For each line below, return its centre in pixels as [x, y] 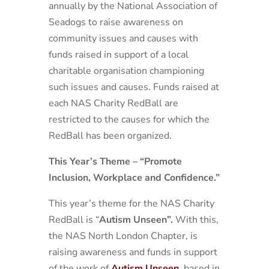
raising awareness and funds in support [133, 252]
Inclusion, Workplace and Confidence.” [134, 178]
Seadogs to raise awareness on [116, 22]
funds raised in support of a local [118, 55]
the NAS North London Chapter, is [123, 236]
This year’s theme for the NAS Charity [131, 204]
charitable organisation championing [126, 71]
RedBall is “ [74, 220]
